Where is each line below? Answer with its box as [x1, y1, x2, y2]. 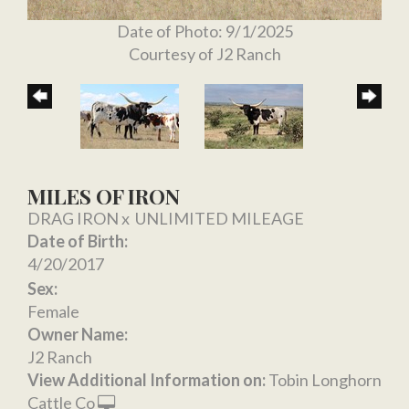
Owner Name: [27, 323, 128, 344]
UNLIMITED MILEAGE [135, 207, 304, 228]
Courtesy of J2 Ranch [128, 43, 281, 64]
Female [27, 300, 79, 321]
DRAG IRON [27, 207, 119, 228]
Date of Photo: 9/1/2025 [116, 20, 293, 41]
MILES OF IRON [27, 181, 180, 210]
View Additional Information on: [27, 369, 266, 390]
